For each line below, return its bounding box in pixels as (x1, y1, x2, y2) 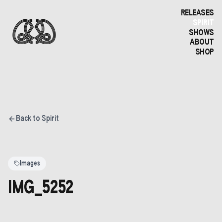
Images (20, 160, 40, 167)
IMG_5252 (8, 179, 74, 197)
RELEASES (180, 9, 214, 17)
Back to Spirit (16, 115, 59, 123)
